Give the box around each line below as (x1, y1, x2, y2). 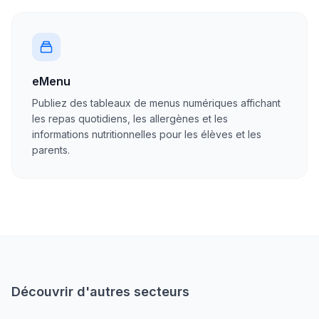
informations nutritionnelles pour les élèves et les (32, 128, 261, 140)
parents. (32, 144, 70, 156)
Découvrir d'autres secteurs (11, 284, 189, 299)
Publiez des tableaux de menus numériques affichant (32, 97, 281, 109)
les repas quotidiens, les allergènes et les (32, 113, 228, 125)
